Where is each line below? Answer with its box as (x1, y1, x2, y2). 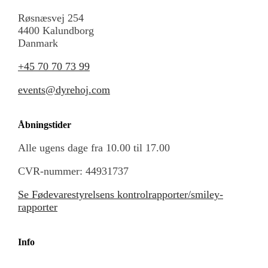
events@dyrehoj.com (18, 84, 110, 96)
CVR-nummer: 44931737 (18, 165, 129, 177)
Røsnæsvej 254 (18, 12, 84, 24)
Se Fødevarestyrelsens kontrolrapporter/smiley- (18, 188, 223, 200)
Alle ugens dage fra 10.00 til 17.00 (18, 142, 170, 154)
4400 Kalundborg (18, 25, 94, 36)
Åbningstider (18, 120, 71, 130)
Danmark (18, 37, 58, 49)
